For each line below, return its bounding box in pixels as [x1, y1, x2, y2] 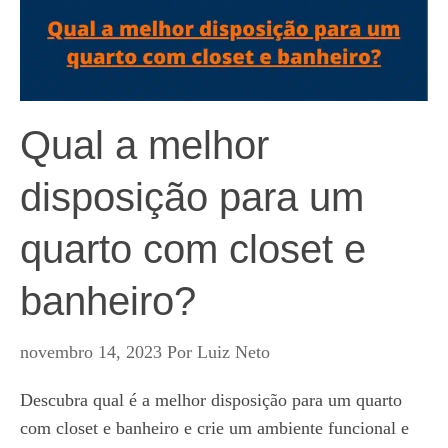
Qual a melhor [20, 123, 269, 167]
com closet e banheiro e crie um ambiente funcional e [20, 418, 409, 438]
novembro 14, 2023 [20, 342, 162, 362]
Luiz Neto [197, 342, 270, 362]
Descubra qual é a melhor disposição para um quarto [20, 390, 402, 410]
